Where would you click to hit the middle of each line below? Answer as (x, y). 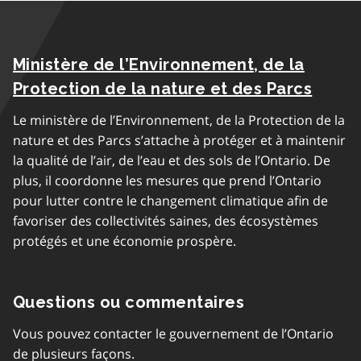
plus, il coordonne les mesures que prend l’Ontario (167, 180)
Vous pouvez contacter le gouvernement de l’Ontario (173, 334)
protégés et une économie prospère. (124, 241)
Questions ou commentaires (129, 302)
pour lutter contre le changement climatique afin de (170, 201)
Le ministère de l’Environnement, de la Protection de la (179, 120)
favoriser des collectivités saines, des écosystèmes (166, 221)
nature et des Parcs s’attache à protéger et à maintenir (179, 140)
